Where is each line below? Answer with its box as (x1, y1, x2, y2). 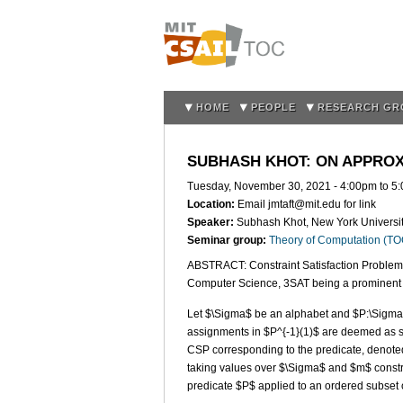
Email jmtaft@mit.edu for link (237, 198, 376, 211)
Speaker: (187, 216, 237, 229)
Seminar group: (187, 234, 269, 247)
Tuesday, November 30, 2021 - (187, 180, 340, 193)
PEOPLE (251, 102, 296, 112)
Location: (187, 198, 237, 211)
